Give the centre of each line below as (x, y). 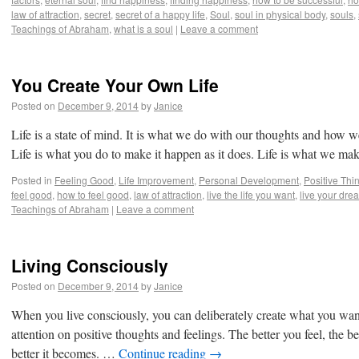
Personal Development (249, 180)
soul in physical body (280, 14)
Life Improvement (156, 180)
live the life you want (251, 194)
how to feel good (93, 194)
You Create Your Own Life (115, 85)
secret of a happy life (160, 14)
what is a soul (143, 28)
